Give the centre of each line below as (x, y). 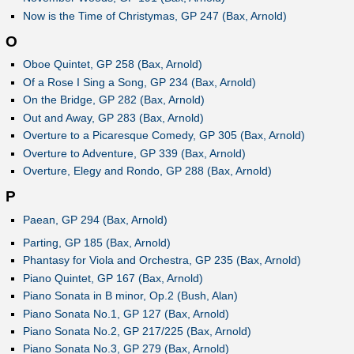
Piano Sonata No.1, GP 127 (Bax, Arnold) (126, 313)
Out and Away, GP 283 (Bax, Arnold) (113, 117)
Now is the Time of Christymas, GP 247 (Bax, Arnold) (154, 15)
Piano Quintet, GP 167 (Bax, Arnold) (113, 278)
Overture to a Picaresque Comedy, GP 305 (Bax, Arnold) (164, 136)
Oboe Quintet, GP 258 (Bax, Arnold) (112, 64)
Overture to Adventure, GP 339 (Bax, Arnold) (134, 153)
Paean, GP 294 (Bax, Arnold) (95, 219)
